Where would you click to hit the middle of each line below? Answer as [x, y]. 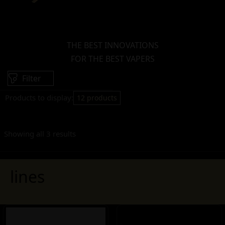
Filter [32, 78]
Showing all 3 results [40, 134]
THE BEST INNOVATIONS [113, 45]
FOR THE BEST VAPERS [113, 59]
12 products [97, 98]
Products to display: [39, 97]
